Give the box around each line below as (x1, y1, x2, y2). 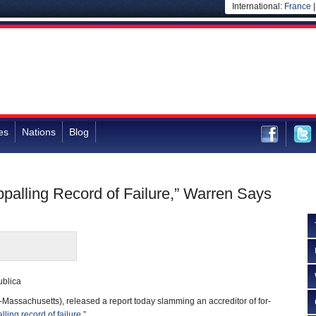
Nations (22, 126, 56, 138)
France (284, 1, 311, 11)
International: (232, 1, 284, 11)
